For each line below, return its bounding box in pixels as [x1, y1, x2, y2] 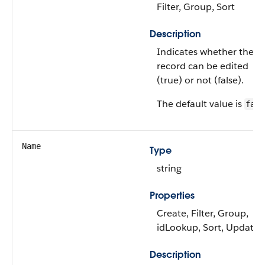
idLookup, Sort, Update [157, 221, 259, 234]
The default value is [157, 98, 244, 110]
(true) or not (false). [157, 74, 244, 86]
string [157, 162, 182, 174]
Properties [150, 189, 195, 202]
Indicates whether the [157, 46, 254, 58]
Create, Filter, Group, [157, 207, 248, 219]
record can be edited [157, 60, 248, 72]
